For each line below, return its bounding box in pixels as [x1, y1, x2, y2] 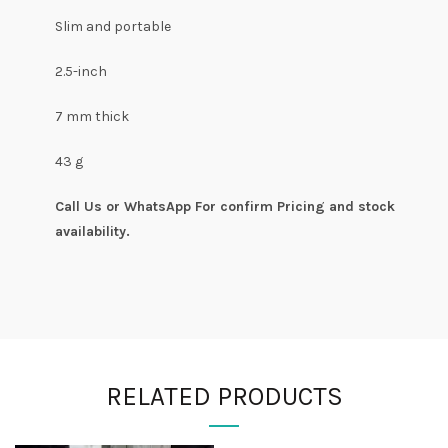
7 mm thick [55, 108, 129, 126]
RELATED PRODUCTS [105, 381, 343, 413]
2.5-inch [55, 63, 107, 81]
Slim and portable [55, 18, 171, 36]
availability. [55, 223, 130, 241]
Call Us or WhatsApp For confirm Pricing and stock [55, 198, 395, 216]
